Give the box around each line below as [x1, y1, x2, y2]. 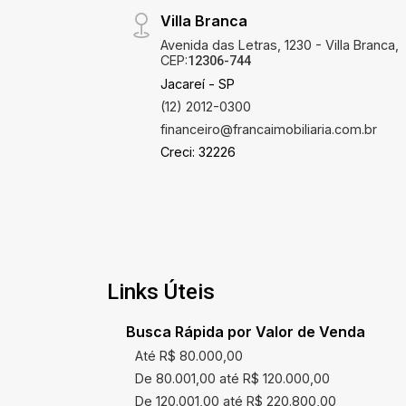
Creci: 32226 [160, 144, 237, 159]
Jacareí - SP [160, 76, 236, 92]
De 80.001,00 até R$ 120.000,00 [134, 371, 330, 386]
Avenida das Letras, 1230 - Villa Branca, [160, 37, 400, 53]
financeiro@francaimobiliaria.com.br [160, 121, 378, 137]
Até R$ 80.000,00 [134, 348, 243, 363]
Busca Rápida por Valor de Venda [126, 323, 365, 341]
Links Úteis [107, 279, 215, 304]
